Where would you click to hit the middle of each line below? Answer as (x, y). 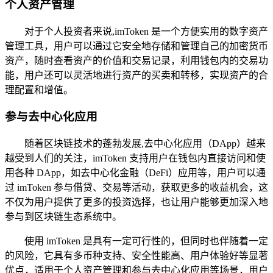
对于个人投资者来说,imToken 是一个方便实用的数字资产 (146, 31)
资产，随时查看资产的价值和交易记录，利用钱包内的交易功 (136, 60)
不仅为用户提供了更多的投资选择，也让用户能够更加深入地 (136, 202)
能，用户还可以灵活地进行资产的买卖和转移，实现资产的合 (136, 75)
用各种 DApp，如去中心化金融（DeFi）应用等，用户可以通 (135, 173)
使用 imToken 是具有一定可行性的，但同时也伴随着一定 (146, 241)
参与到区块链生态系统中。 (63, 217)
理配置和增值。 (39, 90)
